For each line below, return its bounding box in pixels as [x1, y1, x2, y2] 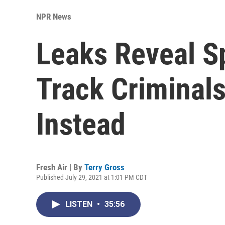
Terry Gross [84, 162, 125, 172]
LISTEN [65, 199, 94, 209]
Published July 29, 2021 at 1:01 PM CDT [36, 173, 147, 181]
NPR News [36, 11, 71, 22]
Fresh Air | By [36, 162, 84, 172]
